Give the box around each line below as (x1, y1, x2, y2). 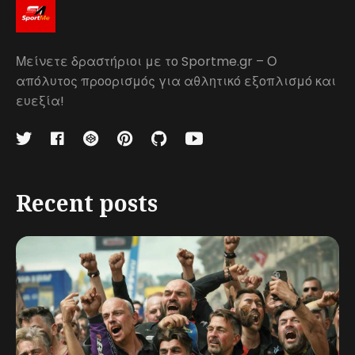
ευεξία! (16, 92, 64, 110)
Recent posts (16, 188, 158, 218)
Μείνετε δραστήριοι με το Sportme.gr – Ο (16, 52, 277, 71)
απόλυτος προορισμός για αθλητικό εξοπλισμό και (16, 72, 336, 90)
